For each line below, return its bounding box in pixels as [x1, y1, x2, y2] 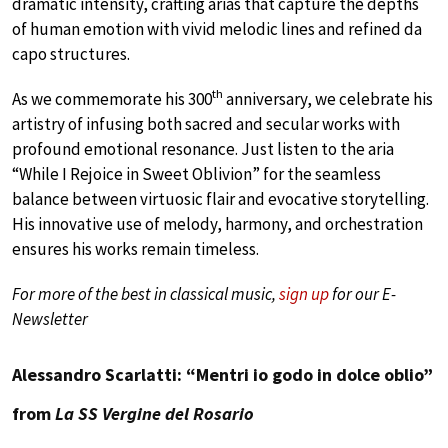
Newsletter [12, 307, 88, 330]
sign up [279, 282, 329, 305]
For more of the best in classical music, [12, 282, 279, 305]
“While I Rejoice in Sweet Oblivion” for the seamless [12, 162, 381, 185]
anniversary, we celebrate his [223, 87, 433, 110]
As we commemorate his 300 [12, 87, 212, 110]
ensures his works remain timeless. [12, 237, 259, 260]
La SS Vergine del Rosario [55, 401, 254, 425]
